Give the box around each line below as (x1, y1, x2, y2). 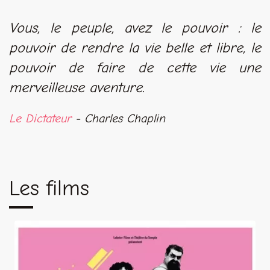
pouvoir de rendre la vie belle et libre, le (9, 39, 261, 56)
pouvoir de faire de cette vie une (9, 58, 261, 76)
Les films (9, 175, 89, 201)
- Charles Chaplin (71, 111, 165, 125)
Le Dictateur (9, 111, 71, 125)
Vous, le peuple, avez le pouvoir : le (9, 19, 261, 36)
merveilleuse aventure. (9, 78, 145, 96)
